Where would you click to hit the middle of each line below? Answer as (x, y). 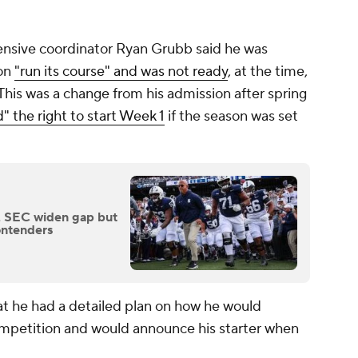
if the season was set (231, 117)
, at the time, (268, 72)
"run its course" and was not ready (121, 72)
